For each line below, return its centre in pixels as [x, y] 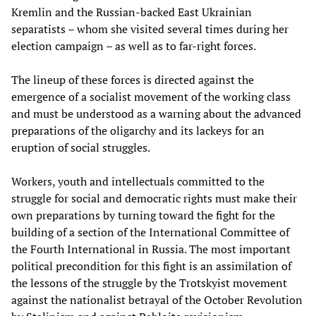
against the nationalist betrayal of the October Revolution [157, 299]
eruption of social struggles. [81, 147]
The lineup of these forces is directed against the [133, 79]
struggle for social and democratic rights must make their [154, 198]
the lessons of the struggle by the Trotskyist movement [149, 282]
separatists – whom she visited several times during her [150, 29]
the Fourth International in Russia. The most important [151, 249]
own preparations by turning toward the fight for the [143, 215]
